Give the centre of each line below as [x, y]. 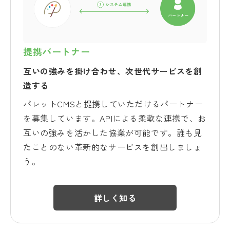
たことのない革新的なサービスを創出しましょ [113, 147]
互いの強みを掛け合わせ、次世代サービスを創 [113, 71]
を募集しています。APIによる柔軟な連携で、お [115, 118]
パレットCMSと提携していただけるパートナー [113, 103]
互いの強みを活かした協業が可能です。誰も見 [113, 132]
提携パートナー [57, 51]
